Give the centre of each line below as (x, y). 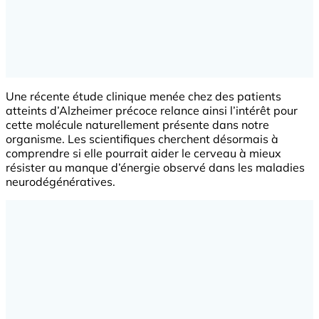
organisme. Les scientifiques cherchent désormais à (142, 138)
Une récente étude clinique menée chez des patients (143, 96)
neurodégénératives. (61, 181)
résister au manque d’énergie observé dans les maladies (155, 167)
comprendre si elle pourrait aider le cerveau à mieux (143, 153)
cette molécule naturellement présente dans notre (137, 124)
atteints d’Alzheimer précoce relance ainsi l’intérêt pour (152, 110)
